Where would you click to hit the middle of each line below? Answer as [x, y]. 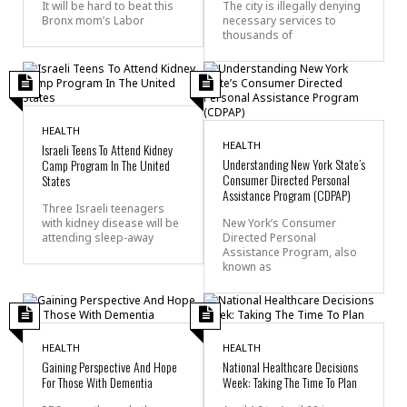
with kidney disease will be [110, 223]
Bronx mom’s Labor [93, 20]
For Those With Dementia [97, 382]
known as [247, 266]
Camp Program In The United [106, 164]
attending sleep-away [98, 237]
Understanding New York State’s [294, 164]
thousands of [258, 35]
